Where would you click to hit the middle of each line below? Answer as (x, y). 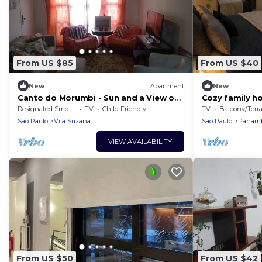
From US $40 (229, 63)
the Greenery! (46, 108)
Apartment (167, 86)
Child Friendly (124, 109)
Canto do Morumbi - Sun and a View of (98, 98)
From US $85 (45, 63)
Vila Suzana (72, 121)
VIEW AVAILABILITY (140, 142)
